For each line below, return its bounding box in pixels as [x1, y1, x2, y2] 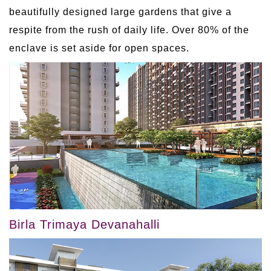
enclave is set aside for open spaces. [9, 42, 189, 53]
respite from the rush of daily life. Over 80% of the [9, 24, 249, 35]
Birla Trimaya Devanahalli [9, 218, 160, 232]
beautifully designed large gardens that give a [9, 6, 232, 17]
